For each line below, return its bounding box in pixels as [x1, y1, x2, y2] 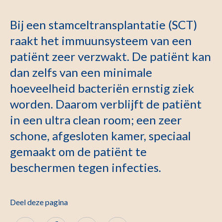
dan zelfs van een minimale [10, 65, 152, 79]
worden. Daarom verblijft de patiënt [10, 97, 202, 111]
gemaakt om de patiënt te [10, 144, 147, 159]
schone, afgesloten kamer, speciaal [10, 128, 191, 143]
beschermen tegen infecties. [10, 160, 161, 174]
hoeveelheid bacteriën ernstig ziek [10, 81, 194, 95]
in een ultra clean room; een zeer [10, 112, 182, 127]
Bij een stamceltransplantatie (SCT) [10, 17, 197, 32]
